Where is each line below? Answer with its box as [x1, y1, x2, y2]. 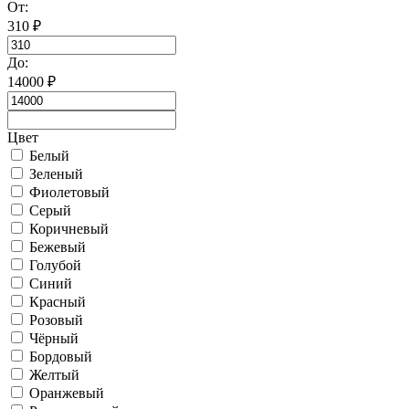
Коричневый [29, 220, 109, 236]
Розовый [29, 311, 83, 328]
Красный [29, 293, 86, 309]
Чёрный [29, 330, 79, 346]
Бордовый [29, 348, 92, 364]
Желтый [29, 366, 79, 383]
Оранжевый [29, 384, 104, 401]
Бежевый [29, 238, 86, 255]
